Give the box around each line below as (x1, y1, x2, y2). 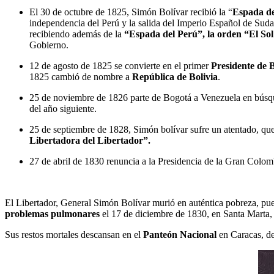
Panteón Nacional (143, 229, 217, 240)
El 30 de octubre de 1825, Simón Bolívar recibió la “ (29, 6, 232, 17)
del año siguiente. (29, 103, 97, 114)
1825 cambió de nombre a (29, 71, 132, 82)
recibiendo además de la (29, 28, 124, 39)
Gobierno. (29, 39, 68, 50)
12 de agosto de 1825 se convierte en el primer (29, 60, 211, 71)
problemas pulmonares (5, 208, 100, 219)
